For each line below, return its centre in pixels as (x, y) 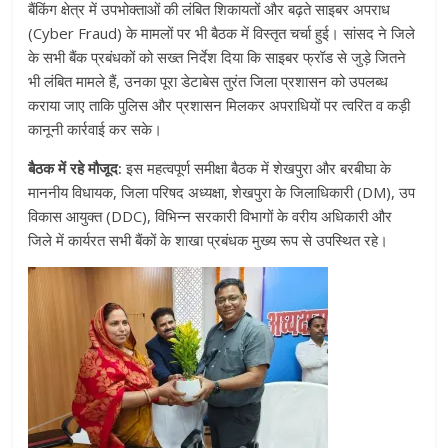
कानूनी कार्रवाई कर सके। (95, 129)
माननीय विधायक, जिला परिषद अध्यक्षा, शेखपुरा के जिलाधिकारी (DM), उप (222, 192)
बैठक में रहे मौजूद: (75, 168)
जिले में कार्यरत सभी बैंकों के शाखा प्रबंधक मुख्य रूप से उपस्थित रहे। (208, 240)
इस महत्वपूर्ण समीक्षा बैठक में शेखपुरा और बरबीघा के (257, 168)
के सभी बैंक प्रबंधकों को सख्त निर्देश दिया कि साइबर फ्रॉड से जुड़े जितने (217, 57)
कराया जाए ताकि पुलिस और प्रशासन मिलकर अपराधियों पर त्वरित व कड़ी (219, 105)
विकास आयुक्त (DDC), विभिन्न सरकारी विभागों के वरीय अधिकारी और (210, 216)
